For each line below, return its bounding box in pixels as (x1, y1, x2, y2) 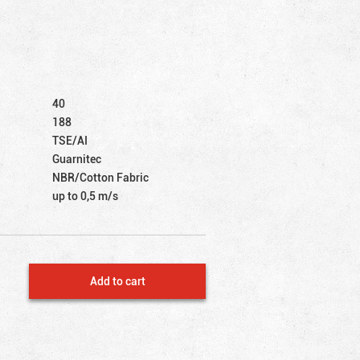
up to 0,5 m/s (52, 187, 119, 203)
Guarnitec (52, 150, 102, 166)
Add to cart (89, 272, 145, 288)
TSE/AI (52, 132, 88, 148)
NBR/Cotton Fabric (52, 169, 149, 185)
